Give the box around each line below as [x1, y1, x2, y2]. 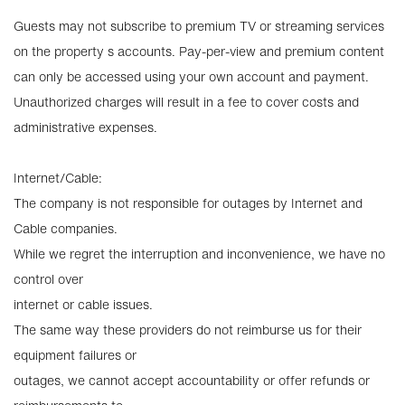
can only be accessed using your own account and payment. [14, 67, 369, 86]
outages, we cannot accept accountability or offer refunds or [14, 371, 370, 390]
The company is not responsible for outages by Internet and [14, 193, 363, 212]
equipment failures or [14, 345, 137, 364]
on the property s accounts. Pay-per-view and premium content [14, 42, 384, 61]
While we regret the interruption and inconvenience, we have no [14, 244, 385, 263]
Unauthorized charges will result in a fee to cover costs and [14, 92, 359, 111]
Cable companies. [14, 219, 118, 238]
